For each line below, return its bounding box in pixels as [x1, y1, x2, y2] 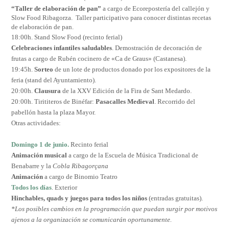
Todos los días [11, 184, 52, 192]
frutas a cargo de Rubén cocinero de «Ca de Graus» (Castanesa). [11, 55, 188, 63]
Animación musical [11, 151, 67, 159]
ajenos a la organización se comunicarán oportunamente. [11, 216, 172, 224]
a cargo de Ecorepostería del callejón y [103, 5, 210, 13]
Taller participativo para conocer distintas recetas [76, 14, 211, 22]
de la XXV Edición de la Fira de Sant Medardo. [62, 87, 192, 95]
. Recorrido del [154, 98, 195, 106]
